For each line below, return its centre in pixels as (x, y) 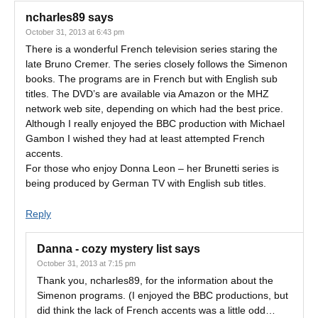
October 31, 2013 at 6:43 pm (75, 32)
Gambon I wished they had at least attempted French (145, 138)
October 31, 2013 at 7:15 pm (86, 263)
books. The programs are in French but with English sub (152, 79)
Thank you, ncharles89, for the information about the (155, 280)
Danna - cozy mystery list (104, 249)
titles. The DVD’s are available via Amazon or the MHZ (147, 94)
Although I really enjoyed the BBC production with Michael (155, 124)
